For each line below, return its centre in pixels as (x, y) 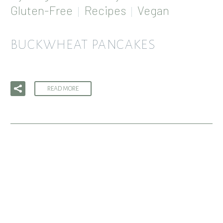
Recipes (105, 10)
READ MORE (63, 88)
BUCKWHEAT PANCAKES (83, 45)
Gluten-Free (42, 10)
